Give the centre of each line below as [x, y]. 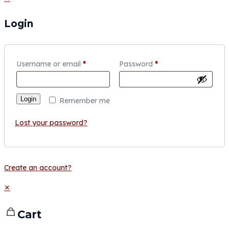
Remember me [85, 100]
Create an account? [38, 167]
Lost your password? [51, 122]
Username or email [50, 64]
